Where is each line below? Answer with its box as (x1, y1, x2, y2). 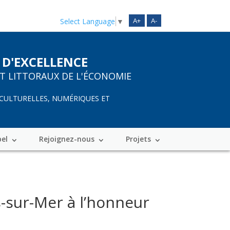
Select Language (60, 16, 115, 26)
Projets (125, 134, 151, 144)
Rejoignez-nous (39, 134, 94, 144)
